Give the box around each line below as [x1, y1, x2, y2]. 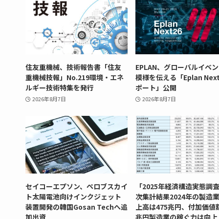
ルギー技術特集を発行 [25, 82, 94, 92]
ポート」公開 [135, 82, 176, 92]
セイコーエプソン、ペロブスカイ [25, 181, 128, 191]
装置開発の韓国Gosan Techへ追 [25, 201, 128, 212]
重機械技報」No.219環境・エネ [25, 72, 124, 82]
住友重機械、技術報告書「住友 [25, 62, 121, 72]
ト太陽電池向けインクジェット [25, 191, 121, 201]
